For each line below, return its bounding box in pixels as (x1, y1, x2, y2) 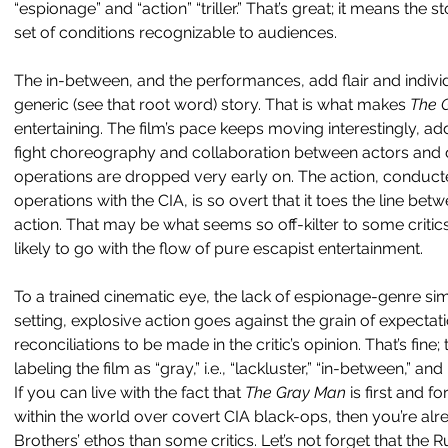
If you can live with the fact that (14, 383, 245, 402)
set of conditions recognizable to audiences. (14, 23, 337, 42)
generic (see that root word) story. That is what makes (14, 95, 410, 114)
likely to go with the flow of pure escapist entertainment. (14, 239, 423, 258)
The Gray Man (245, 383, 350, 402)
